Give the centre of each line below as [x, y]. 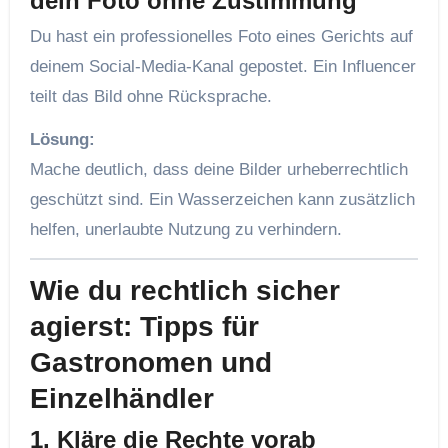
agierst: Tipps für [144, 327]
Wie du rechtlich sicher [184, 291]
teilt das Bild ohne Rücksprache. [150, 97]
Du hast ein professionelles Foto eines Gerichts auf [221, 37]
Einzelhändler [121, 399]
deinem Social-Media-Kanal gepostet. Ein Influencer [222, 67]
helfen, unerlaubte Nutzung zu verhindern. [185, 230]
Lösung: [62, 140]
